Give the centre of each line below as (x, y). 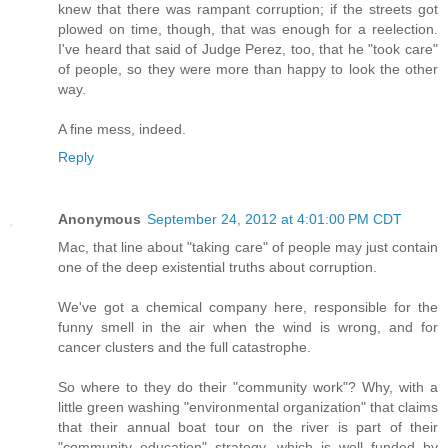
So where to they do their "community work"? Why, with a (248, 387)
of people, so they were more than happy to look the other (248, 69)
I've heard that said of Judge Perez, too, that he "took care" (248, 49)
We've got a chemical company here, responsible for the (248, 307)
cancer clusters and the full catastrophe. (184, 347)
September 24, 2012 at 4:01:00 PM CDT (274, 219)
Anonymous (99, 219)
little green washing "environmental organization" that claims (248, 407)
